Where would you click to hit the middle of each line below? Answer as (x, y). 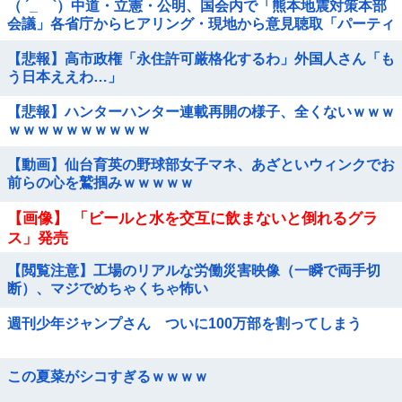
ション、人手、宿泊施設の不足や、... (127, 42)
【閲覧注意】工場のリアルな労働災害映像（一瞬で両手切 (194, 271)
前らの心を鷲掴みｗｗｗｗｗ (100, 183)
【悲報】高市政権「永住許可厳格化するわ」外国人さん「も (201, 59)
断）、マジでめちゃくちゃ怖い (108, 288)
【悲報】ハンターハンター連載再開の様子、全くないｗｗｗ (201, 112)
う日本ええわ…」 (65, 77)
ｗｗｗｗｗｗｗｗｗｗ (79, 130)
